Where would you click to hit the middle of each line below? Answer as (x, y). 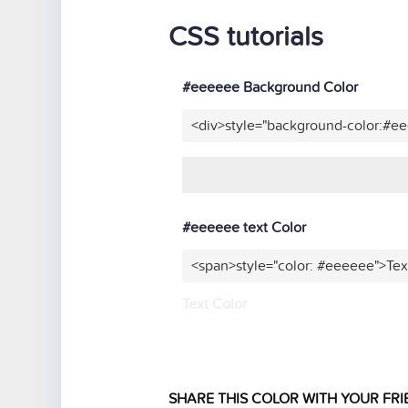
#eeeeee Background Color (270, 88)
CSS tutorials (246, 38)
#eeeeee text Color (244, 228)
